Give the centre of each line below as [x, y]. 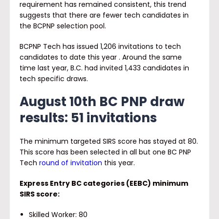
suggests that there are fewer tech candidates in [104, 15]
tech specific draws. [54, 79]
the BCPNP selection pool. [63, 26]
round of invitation [71, 163]
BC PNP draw [141, 102]
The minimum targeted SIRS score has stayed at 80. [109, 141]
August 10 [51, 102]
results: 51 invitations [88, 118]
